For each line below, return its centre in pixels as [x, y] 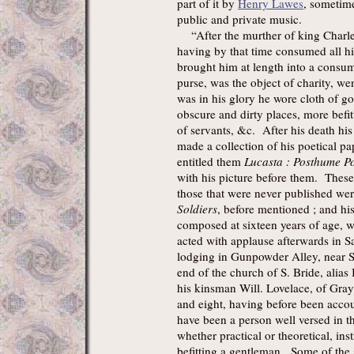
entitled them [211, 162]
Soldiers [197, 209]
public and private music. [239, 19]
